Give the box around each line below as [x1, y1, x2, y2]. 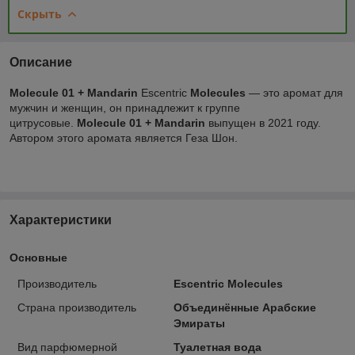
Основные [10, 250, 67, 264]
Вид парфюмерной [17, 340, 117, 353]
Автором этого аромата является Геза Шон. [10, 131, 238, 144]
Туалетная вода [173, 340, 261, 353]
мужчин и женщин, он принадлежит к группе [10, 101, 240, 114]
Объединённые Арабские [173, 300, 316, 314]
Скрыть [17, 6, 62, 21]
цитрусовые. [10, 116, 77, 129]
